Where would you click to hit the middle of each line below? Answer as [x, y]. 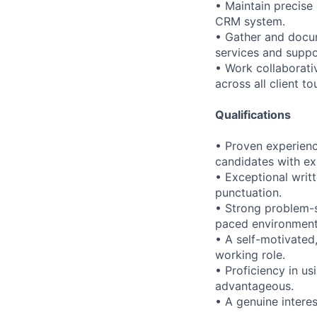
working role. [250, 255]
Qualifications [253, 115]
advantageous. [254, 286]
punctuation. [248, 192]
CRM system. [250, 21]
